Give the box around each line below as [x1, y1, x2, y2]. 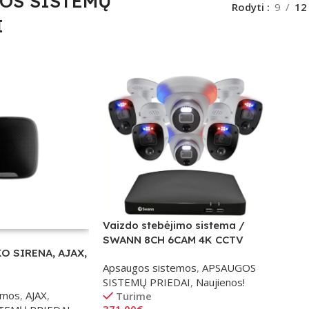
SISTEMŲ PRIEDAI [102, 275, 190, 289]
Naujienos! [195, 275, 245, 289]
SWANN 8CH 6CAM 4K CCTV [102, 232, 243, 246]
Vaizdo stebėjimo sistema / [102, 218, 245, 232]
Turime [116, 288, 152, 303]
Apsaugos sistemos [102, 260, 197, 275]
